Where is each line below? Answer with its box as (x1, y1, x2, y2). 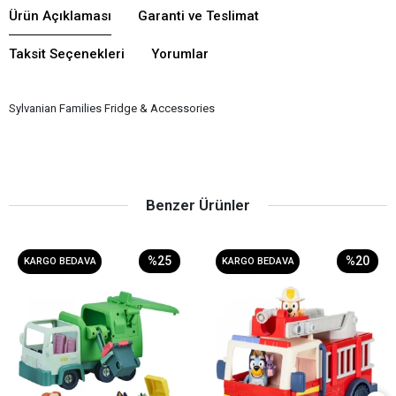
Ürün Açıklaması (9, 7, 111, 24)
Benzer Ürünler (146, 195, 250, 214)
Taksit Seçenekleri (9, 45, 125, 62)
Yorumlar (151, 45, 209, 62)
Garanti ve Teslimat (138, 7, 259, 24)
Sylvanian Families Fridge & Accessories (9, 101, 215, 115)
